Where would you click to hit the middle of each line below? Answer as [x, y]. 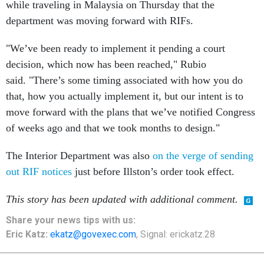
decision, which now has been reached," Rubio [106, 65]
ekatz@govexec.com [93, 235]
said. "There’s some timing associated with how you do [124, 80]
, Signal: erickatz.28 [176, 235]
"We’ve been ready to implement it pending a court [115, 49]
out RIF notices [39, 172]
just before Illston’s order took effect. [155, 172]
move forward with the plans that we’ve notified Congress [131, 112]
